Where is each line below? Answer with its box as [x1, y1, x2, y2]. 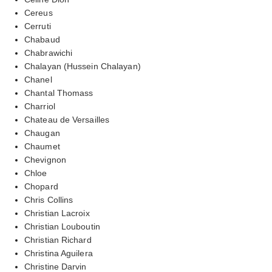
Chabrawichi [24, 47, 73, 58]
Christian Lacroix [24, 208, 90, 218]
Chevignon [24, 154, 66, 165]
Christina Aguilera [24, 248, 93, 258]
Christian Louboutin [24, 221, 100, 231]
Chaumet [24, 141, 60, 151]
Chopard [24, 181, 58, 191]
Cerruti [24, 21, 51, 31]
